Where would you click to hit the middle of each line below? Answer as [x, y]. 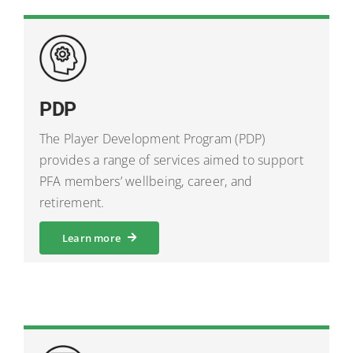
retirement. [72, 202]
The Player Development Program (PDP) [152, 138]
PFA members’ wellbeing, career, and [146, 181]
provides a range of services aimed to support [171, 160]
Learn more [91, 238]
